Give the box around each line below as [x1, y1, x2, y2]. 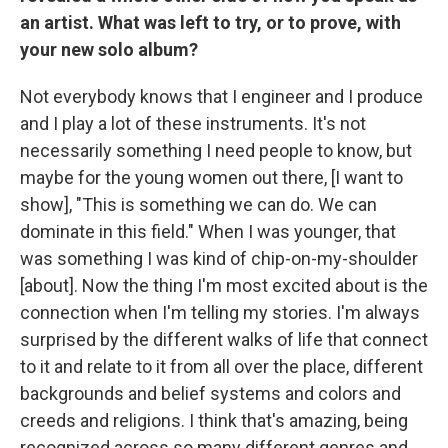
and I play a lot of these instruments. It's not [20, 112, 366, 134]
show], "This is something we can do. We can [20, 193, 377, 215]
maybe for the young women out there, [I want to [20, 166, 403, 188]
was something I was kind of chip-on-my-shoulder [20, 247, 418, 269]
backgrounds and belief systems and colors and [20, 382, 401, 404]
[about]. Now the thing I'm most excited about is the [20, 274, 428, 296]
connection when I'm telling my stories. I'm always [20, 301, 420, 323]
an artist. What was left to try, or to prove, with [20, 11, 401, 33]
